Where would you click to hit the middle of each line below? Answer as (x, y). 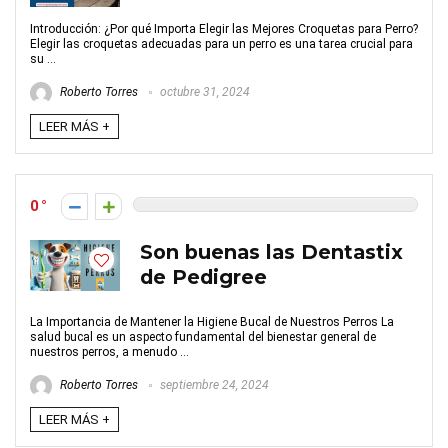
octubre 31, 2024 (203, 92)
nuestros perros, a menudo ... (109, 352)
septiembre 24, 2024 (213, 385)
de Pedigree (203, 277)
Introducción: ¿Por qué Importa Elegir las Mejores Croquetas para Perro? (224, 29)
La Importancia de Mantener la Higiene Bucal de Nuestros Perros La (212, 322)
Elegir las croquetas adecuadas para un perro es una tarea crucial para (221, 44)
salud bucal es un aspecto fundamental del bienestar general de (203, 337)
